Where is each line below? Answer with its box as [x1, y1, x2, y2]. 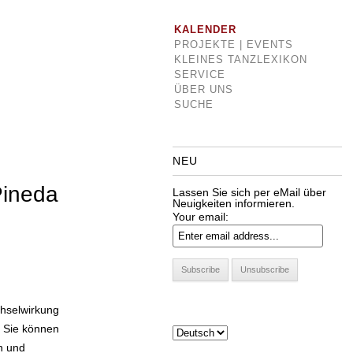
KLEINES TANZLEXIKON [173, 54, 307, 65]
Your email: [172, 210, 229, 223]
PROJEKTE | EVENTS [173, 39, 293, 50]
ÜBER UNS [173, 84, 233, 95]
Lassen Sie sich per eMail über [172, 186, 326, 199]
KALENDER [173, 24, 236, 35]
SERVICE [173, 69, 225, 80]
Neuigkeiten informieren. [172, 197, 295, 210]
